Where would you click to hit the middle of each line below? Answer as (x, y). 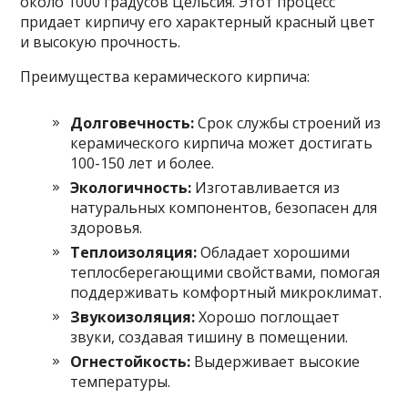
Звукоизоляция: (133, 316)
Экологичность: (131, 187)
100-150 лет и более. (143, 163)
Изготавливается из (266, 187)
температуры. (121, 381)
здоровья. (107, 227)
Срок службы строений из (288, 122)
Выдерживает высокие (275, 361)
